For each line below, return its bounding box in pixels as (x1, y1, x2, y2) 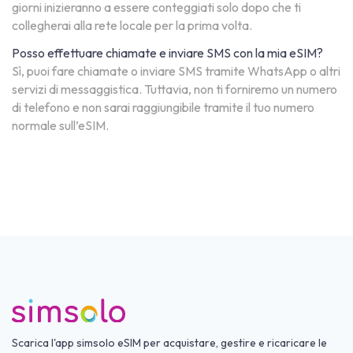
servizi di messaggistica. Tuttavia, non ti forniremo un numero (12, 81, 337, 98)
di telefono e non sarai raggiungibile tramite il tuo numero (12, 99, 314, 116)
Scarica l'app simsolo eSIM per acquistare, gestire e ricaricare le (12, 335, 327, 350)
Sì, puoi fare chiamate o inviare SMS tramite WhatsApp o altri (12, 63, 340, 80)
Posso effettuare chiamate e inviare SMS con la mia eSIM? (12, 45, 323, 61)
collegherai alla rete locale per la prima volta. (12, 17, 252, 34)
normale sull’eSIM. (12, 117, 109, 134)
